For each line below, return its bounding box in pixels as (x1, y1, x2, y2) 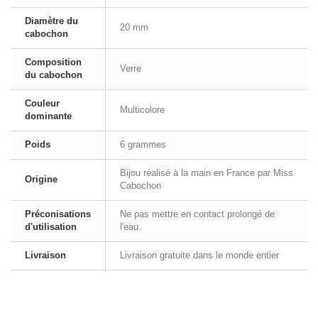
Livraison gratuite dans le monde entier (120, 250, 279, 261)
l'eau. (120, 221, 141, 232)
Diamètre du (25, 16, 78, 26)
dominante (25, 111, 72, 121)
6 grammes (120, 139, 166, 150)
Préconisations (25, 209, 91, 219)
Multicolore (120, 104, 165, 115)
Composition (25, 57, 82, 67)
